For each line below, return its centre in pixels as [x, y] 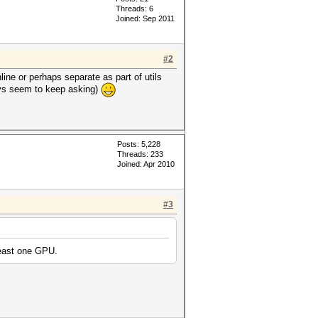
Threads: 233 [140, 154]
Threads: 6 [135, 9]
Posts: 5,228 [139, 144]
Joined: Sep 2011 [145, 18]
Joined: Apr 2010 [146, 164]
